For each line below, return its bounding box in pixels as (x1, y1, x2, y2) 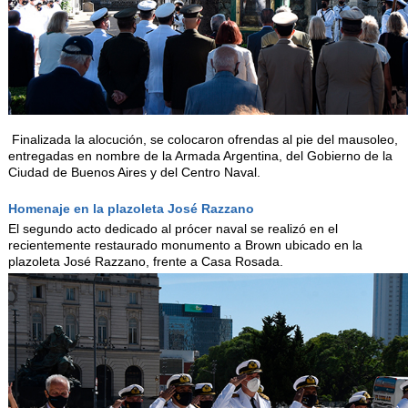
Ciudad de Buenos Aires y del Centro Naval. (7, 165, 260, 180)
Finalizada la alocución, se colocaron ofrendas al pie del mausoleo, (7, 132, 398, 148)
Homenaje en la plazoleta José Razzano (7, 201, 254, 217)
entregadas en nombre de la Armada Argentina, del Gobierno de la (7, 148, 393, 164)
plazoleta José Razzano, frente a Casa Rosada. (7, 254, 283, 270)
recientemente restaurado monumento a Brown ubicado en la (7, 238, 362, 253)
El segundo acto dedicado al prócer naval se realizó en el (7, 221, 338, 237)
